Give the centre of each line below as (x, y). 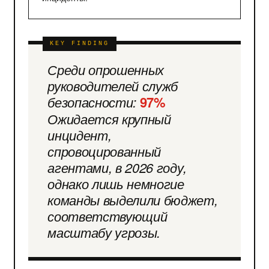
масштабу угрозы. (104, 232)
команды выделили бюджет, (133, 199)
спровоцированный (104, 151)
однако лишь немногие (116, 183)
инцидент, (80, 134)
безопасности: (94, 101)
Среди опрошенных (106, 69)
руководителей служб (113, 85)
